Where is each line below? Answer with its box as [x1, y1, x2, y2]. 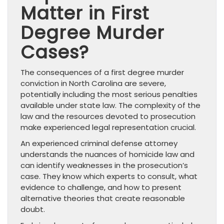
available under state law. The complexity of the [20, 99, 200, 110]
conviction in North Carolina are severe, [20, 77, 166, 88]
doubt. [20, 203, 45, 214]
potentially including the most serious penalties [20, 88, 197, 99]
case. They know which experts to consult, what [20, 170, 197, 181]
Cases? [20, 39, 89, 65]
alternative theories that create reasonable [20, 192, 185, 203]
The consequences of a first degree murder [20, 66, 184, 77]
